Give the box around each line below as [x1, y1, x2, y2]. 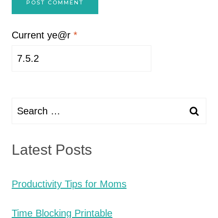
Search [11, 101, 42, 111]
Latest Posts [12, 142, 92, 158]
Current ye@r [12, 30, 73, 40]
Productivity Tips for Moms [12, 179, 127, 189]
